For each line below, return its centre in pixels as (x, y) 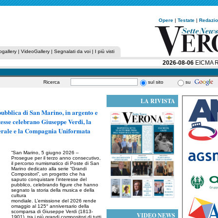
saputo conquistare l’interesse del (49, 179)
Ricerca (53, 82)
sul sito (156, 82)
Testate (186, 20)
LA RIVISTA (158, 101)
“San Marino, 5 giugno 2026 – (45, 153)
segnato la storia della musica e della (53, 190)
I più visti (105, 51)
